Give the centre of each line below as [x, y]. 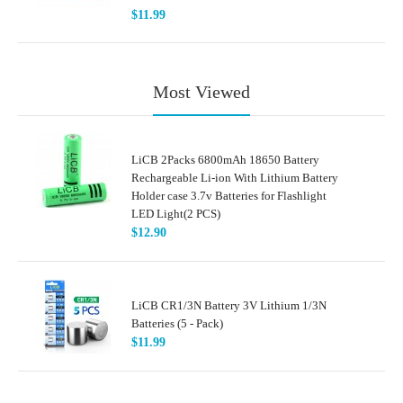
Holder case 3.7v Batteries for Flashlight [229, 195]
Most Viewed [201, 91]
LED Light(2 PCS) [176, 213]
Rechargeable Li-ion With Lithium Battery [235, 177]
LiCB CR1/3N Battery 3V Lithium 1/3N [229, 305]
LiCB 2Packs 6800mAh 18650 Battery [225, 159]
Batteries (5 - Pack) [177, 323]
